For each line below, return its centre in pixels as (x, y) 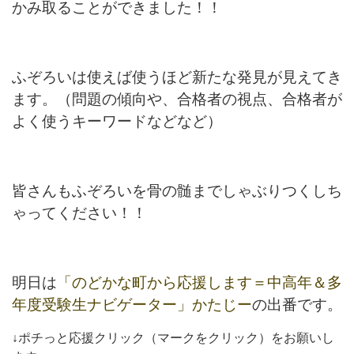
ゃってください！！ (79, 213)
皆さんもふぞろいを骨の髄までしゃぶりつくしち (177, 190)
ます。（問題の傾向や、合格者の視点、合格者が (177, 99)
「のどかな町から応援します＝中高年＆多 (200, 282)
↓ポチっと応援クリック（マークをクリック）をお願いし (173, 337)
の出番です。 (297, 304)
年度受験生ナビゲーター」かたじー (132, 304)
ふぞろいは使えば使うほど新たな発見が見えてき (177, 77)
